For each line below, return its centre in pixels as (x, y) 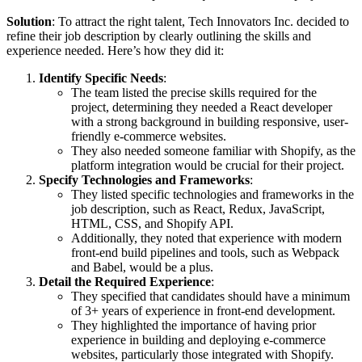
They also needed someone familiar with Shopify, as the (213, 150)
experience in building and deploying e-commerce (198, 339)
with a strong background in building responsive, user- (210, 121)
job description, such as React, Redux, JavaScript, (198, 208)
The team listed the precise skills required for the (194, 92)
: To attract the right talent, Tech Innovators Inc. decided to (200, 21)
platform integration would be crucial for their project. (208, 165)
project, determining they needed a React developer (202, 107)
